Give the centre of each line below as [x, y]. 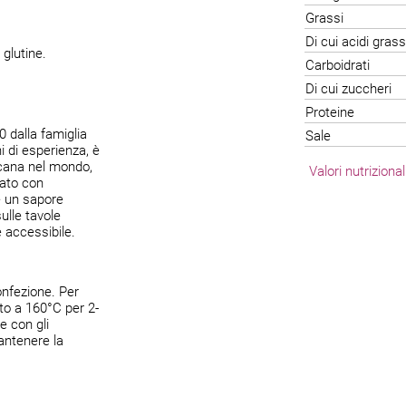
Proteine [330, 112]
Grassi [324, 18]
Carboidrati [338, 65]
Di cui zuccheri [348, 89]
